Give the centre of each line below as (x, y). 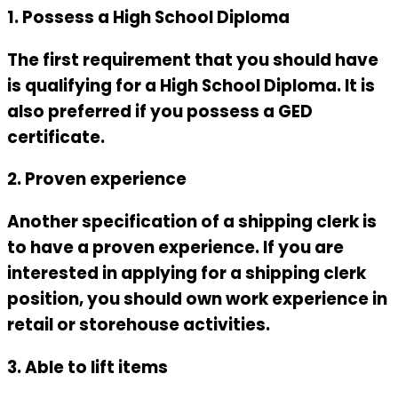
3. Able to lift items (88, 367)
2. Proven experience (97, 179)
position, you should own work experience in (197, 299)
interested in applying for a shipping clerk (187, 273)
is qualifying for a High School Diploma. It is (191, 85)
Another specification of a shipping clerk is (192, 222)
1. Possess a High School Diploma (148, 17)
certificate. (56, 137)
